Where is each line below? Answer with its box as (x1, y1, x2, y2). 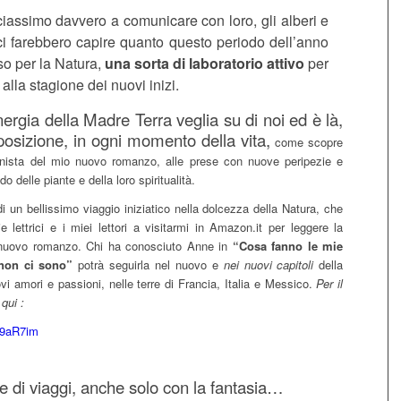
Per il (316, 274, 344, 292)
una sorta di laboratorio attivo (105, 52, 305, 73)
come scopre (270, 132, 344, 150)
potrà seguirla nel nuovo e (73, 255, 224, 273)
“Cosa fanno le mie (232, 236, 344, 254)
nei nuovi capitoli (223, 255, 314, 273)
